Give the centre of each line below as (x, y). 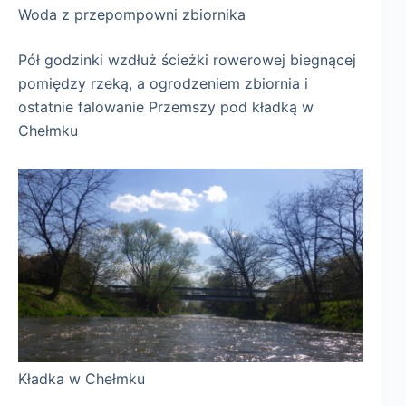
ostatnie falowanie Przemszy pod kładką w (166, 106)
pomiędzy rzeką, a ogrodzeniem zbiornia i (163, 83)
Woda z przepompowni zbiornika (132, 14)
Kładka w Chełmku (82, 378)
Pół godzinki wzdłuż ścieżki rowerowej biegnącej (187, 59)
